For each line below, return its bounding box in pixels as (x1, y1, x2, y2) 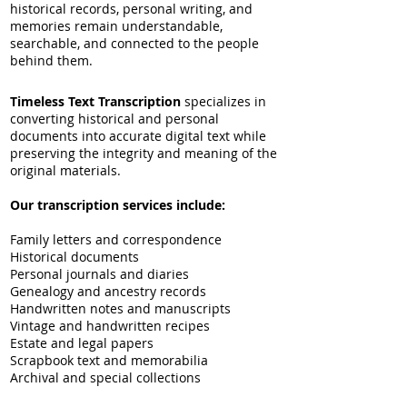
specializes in (181, 93, 266, 110)
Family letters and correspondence (10, 231, 222, 248)
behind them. (10, 52, 93, 69)
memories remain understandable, (10, 17, 223, 35)
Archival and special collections (10, 369, 201, 386)
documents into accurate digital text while (10, 127, 266, 144)
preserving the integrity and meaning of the (10, 144, 277, 162)
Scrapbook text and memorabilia (10, 352, 208, 369)
